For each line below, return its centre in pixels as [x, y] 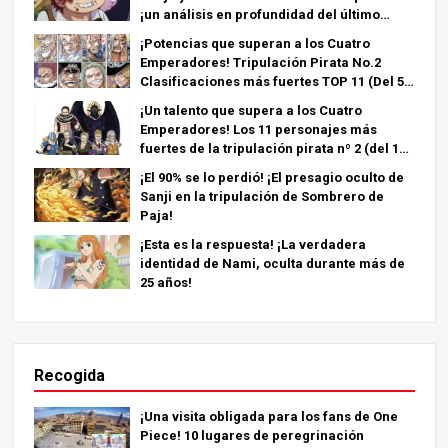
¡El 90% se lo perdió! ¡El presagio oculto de [271, 177]
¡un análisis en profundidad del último [259, 14]
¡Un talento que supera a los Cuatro [250, 110]
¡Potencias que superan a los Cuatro [254, 43]
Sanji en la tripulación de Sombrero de [261, 196]
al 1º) [156, 100]
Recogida [69, 375]
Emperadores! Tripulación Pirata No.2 [260, 62]
